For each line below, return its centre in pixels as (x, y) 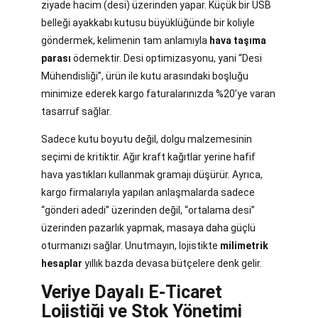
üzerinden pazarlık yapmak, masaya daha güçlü (148, 227)
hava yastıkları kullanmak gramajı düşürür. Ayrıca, (152, 174)
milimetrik (244, 245)
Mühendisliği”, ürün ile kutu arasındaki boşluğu (145, 76)
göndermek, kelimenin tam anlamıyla (125, 40)
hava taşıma (238, 40)
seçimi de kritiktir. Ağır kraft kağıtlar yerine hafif (148, 157)
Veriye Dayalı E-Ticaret (132, 292)
